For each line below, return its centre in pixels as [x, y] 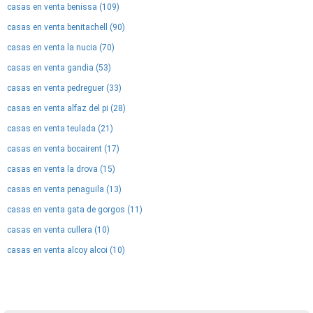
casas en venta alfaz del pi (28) [66, 108]
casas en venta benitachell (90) [66, 27]
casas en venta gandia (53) [59, 68]
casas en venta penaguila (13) [64, 189]
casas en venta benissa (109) [63, 7]
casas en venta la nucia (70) [61, 48]
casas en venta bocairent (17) [63, 149]
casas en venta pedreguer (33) [64, 88]
